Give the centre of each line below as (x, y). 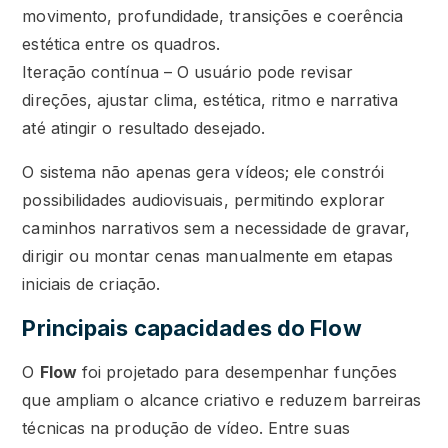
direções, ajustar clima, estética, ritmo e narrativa (210, 100)
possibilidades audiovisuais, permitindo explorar (204, 200)
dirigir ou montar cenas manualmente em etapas (208, 256)
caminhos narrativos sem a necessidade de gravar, (216, 228)
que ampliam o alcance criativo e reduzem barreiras (222, 400)
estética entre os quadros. (121, 44)
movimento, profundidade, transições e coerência (213, 16)
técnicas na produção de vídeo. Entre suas (186, 428)
